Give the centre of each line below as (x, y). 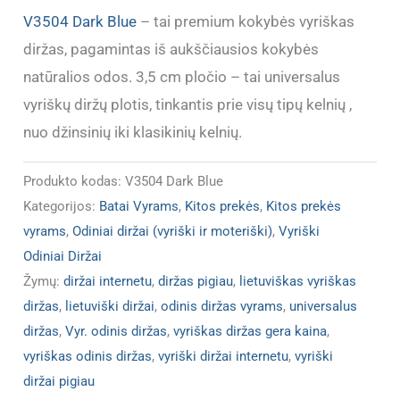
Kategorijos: (62, 207)
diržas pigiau (196, 282)
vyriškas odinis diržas (88, 357)
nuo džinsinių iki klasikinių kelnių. (133, 132)
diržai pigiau (59, 382)
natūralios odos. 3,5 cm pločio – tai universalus (182, 76)
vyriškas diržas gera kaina (250, 332)
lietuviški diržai (110, 307)
